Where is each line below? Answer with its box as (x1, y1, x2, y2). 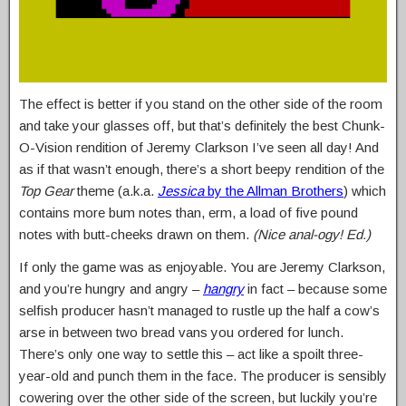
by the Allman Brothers (204, 182, 343, 198)
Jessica (158, 182, 204, 198)
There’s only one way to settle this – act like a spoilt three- (19, 345, 363, 362)
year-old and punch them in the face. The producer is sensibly (19, 367, 387, 383)
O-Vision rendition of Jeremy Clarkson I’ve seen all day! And (19, 139, 379, 155)
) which (343, 182, 386, 198)
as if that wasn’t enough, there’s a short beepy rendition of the (19, 160, 384, 177)
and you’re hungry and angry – (19, 280, 203, 296)
